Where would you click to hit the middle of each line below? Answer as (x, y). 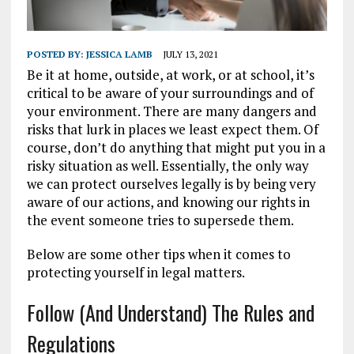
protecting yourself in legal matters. (136, 273)
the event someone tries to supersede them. (160, 220)
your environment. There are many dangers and (171, 111)
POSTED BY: (56, 55)
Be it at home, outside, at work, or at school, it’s (170, 75)
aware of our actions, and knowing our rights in (168, 202)
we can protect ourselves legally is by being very (171, 184)
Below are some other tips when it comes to (158, 254)
